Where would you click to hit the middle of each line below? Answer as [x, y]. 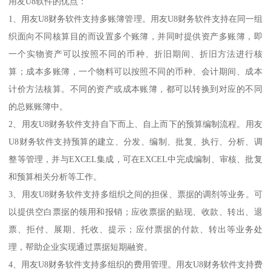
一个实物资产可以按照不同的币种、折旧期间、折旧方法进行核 [135, 54]
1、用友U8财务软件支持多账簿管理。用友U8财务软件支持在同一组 [135, 19]
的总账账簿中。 [38, 107]
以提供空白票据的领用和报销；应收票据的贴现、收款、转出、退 [135, 212]
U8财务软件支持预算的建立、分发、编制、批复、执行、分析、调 [135, 142]
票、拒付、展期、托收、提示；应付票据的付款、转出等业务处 [135, 230]
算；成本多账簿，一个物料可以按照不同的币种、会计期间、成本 [135, 72]
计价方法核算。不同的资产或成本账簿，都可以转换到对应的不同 [135, 89]
